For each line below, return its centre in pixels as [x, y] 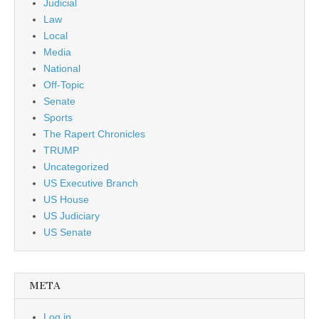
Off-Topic [64, 85]
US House [66, 199]
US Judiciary [72, 216]
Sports [58, 117]
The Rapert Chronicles [94, 134]
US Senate [68, 232]
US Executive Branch [91, 183]
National [62, 68]
